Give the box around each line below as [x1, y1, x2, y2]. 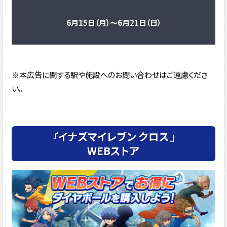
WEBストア [87, 143, 140, 159]
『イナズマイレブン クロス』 [52, 129, 175, 144]
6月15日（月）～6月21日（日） [66, 16, 161, 28]
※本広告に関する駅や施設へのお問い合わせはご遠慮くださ [11, 68, 208, 80]
